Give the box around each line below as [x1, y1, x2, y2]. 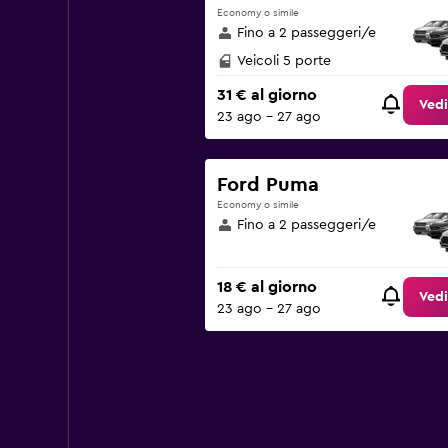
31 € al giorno [216, 87, 317, 104]
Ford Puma [216, 175, 319, 195]
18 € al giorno [216, 279, 317, 296]
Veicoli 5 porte [236, 54, 331, 68]
